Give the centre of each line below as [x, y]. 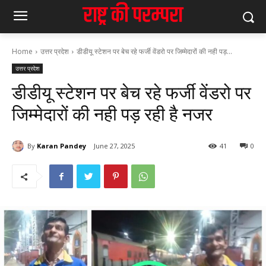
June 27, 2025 [114, 146]
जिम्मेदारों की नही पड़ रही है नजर [112, 114]
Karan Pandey [61, 145]
